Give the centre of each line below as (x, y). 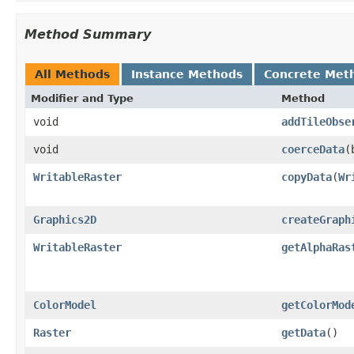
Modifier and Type (82, 98)
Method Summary (88, 34)
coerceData (313, 149)
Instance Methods (187, 74)
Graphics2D (65, 219)
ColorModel (65, 305)
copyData (307, 177)
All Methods (72, 74)
